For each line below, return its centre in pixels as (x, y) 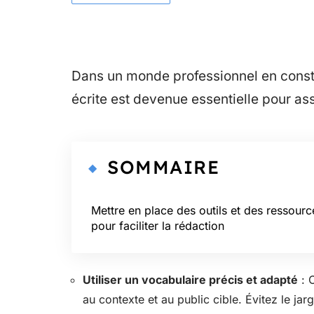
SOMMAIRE (163, 167)
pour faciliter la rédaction (158, 226)
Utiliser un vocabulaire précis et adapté (190, 279)
